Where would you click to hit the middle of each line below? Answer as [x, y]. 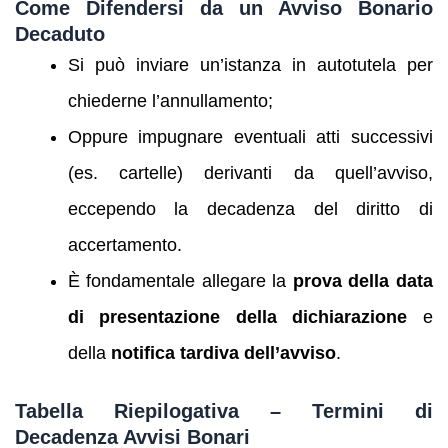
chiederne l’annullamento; [170, 101]
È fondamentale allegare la [180, 281]
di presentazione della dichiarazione [237, 317]
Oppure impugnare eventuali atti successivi [250, 137]
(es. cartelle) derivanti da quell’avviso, [250, 173]
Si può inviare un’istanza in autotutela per [250, 65]
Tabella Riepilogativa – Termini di [224, 410]
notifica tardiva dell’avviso [223, 353]
